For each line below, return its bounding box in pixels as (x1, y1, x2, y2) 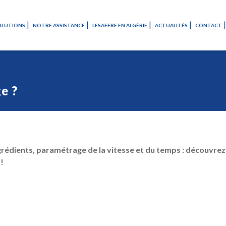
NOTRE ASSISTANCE (33, 22, 85, 28)
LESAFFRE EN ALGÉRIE (92, 22, 147, 28)
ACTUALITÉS (155, 22, 188, 28)
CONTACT (195, 22, 222, 28)
